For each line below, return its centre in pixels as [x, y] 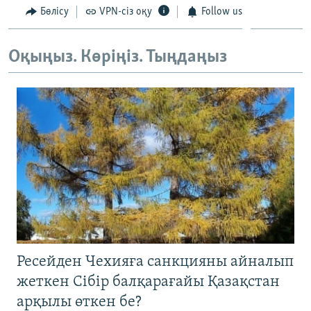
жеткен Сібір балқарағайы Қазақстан [148, 282]
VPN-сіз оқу [126, 11]
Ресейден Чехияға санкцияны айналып [155, 262]
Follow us [221, 11]
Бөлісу [54, 11]
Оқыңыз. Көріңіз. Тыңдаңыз [118, 58]
